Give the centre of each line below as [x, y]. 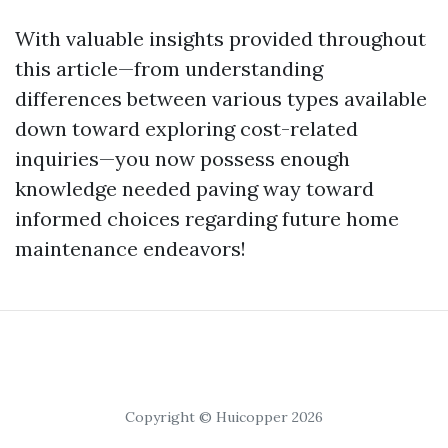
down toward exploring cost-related [186, 128]
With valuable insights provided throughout [220, 38]
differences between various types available [221, 98]
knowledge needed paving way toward [194, 188]
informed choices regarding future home [207, 218]
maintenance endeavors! [130, 248]
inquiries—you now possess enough [182, 158]
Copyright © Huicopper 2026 [224, 417]
